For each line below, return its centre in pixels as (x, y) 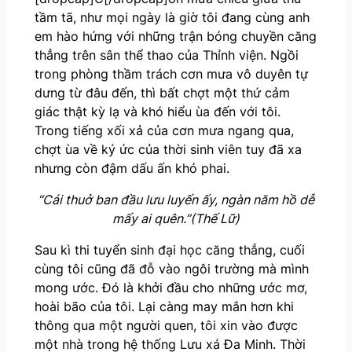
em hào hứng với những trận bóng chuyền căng (175, 37)
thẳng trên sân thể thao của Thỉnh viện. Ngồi (166, 55)
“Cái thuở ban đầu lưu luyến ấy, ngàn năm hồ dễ (176, 200)
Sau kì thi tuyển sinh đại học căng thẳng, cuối (169, 250)
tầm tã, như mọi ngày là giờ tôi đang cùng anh (172, 18)
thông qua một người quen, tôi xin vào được (166, 326)
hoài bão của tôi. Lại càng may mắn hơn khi (164, 307)
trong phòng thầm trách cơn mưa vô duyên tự (171, 74)
